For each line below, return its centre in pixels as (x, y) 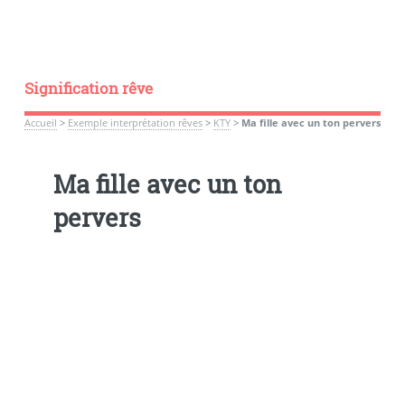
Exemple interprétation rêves (135, 122)
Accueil (40, 122)
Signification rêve (88, 88)
